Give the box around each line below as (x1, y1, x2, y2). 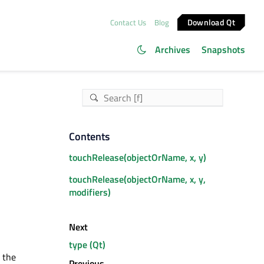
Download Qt (187, 15, 236, 28)
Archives (154, 42, 190, 57)
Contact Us (110, 16, 146, 28)
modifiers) (68, 184, 111, 199)
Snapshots (202, 42, 245, 57)
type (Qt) (68, 237, 105, 252)
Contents (68, 128, 110, 144)
